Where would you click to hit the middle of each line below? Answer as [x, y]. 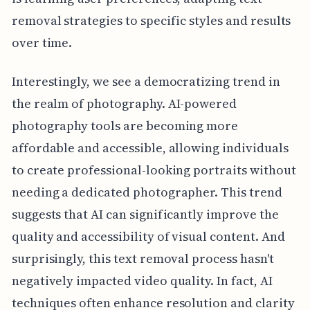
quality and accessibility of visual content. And [148, 237]
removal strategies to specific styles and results [151, 21]
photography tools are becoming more [125, 126]
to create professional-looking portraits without [154, 170]
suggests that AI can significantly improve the [145, 215]
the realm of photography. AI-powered [124, 104]
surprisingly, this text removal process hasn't [143, 259]
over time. [42, 43]
